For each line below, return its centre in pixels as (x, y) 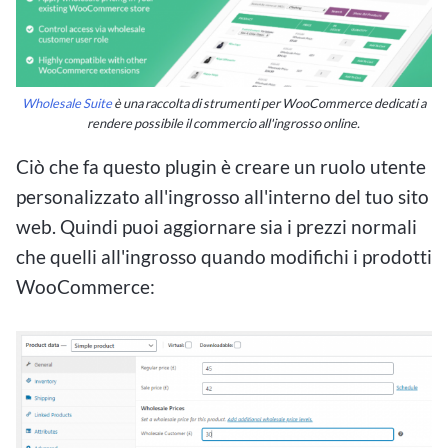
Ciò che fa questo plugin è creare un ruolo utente (221, 167)
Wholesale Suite (67, 103)
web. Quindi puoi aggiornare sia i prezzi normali (216, 227)
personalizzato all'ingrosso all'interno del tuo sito (222, 197)
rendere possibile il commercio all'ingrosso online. (224, 123)
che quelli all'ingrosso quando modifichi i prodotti (224, 257)
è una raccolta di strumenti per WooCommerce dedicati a (269, 103)
